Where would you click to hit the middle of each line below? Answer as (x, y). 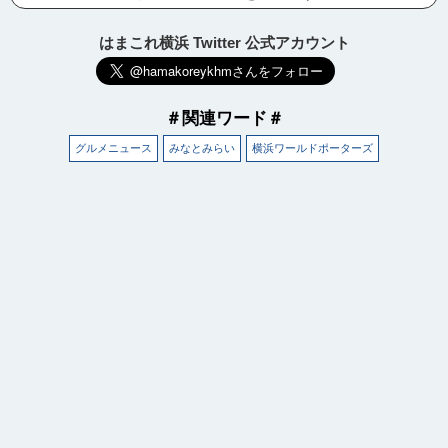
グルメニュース (113, 148)
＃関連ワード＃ (224, 118)
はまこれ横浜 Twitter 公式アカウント (224, 43)
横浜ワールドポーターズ (312, 148)
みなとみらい (202, 148)
